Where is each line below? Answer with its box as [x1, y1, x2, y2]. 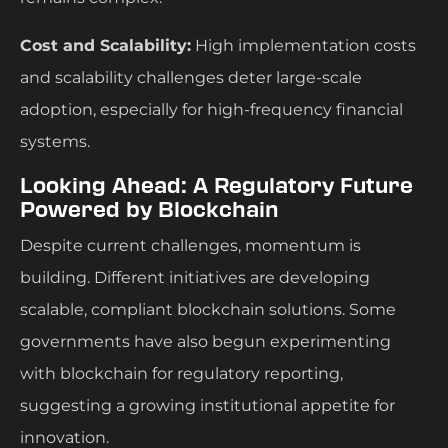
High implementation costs [191, 35, 416, 55]
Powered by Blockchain [20, 199, 279, 220]
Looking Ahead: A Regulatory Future [20, 175, 413, 196]
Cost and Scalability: [20, 35, 191, 55]
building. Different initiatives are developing [20, 267, 370, 287]
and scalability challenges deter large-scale [20, 67, 362, 87]
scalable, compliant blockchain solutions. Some [20, 299, 396, 319]
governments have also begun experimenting [20, 331, 391, 351]
